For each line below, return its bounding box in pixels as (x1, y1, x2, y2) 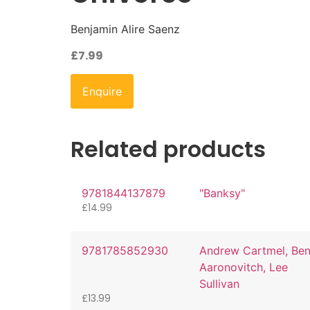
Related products (71, 134, 266, 165)
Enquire (82, 84, 122, 99)
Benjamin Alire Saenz (71, 22, 180, 37)
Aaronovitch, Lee (199, 260, 288, 275)
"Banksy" (199, 186, 245, 201)
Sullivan (199, 277, 239, 291)
